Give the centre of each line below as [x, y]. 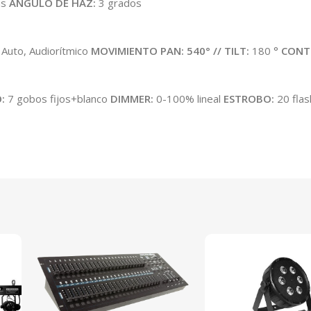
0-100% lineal [188, 99]
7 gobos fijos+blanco [58, 99]
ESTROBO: [249, 99]
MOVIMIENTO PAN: [137, 51]
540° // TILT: [218, 51]
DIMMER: [132, 99]
